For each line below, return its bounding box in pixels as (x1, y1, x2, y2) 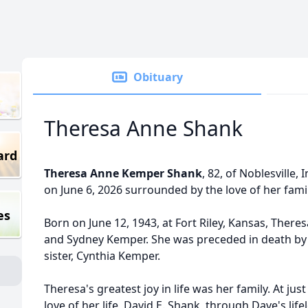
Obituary (133, 69, 183, 85)
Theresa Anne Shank (44, 114, 243, 142)
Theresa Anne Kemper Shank (44, 166, 202, 181)
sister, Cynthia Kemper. (44, 248, 160, 263)
